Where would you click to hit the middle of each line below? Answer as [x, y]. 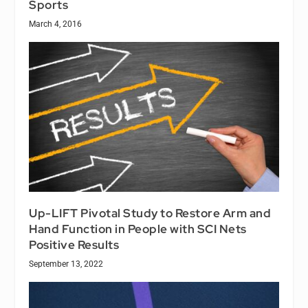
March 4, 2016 [56, 24]
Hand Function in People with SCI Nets [138, 229]
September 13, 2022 [66, 264]
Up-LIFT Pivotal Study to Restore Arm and [150, 213]
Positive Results [74, 244]
